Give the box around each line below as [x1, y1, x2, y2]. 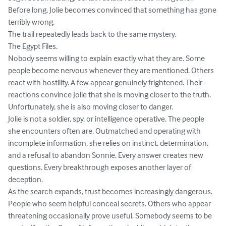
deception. [8, 174, 43, 185]
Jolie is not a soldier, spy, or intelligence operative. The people [8, 114, 206, 124]
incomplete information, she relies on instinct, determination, [8, 138, 210, 148]
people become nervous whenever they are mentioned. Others [8, 65, 215, 76]
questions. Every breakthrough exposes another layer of [8, 162, 193, 173]
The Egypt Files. [8, 41, 58, 51]
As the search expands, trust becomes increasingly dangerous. [8, 186, 214, 197]
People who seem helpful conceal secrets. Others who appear [8, 198, 212, 209]
